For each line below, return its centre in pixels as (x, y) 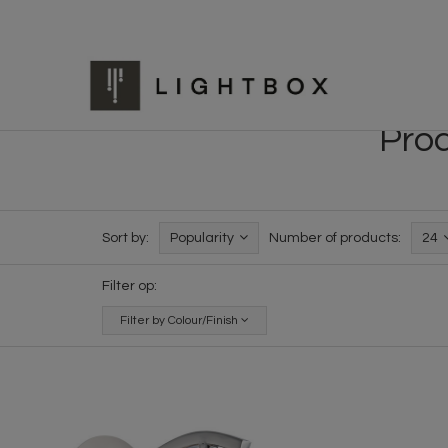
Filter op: (129, 285)
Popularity (202, 237)
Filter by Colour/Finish (180, 320)
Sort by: (125, 237)
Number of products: (335, 237)
